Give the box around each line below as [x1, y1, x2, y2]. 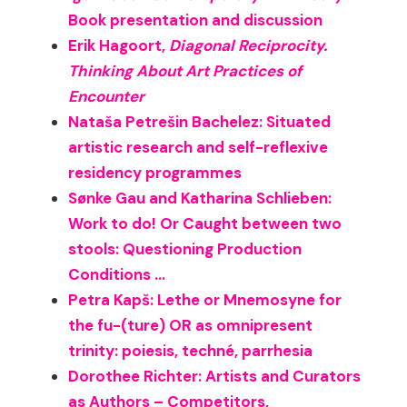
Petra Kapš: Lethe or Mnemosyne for [68, 290, 342, 311]
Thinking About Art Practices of [68, 61, 303, 82]
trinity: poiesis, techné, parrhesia [68, 341, 313, 362]
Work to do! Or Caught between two [68, 213, 342, 234]
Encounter [68, 86, 145, 107]
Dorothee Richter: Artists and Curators [68, 366, 362, 387]
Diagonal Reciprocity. [169, 35, 328, 56]
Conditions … [68, 264, 166, 285]
